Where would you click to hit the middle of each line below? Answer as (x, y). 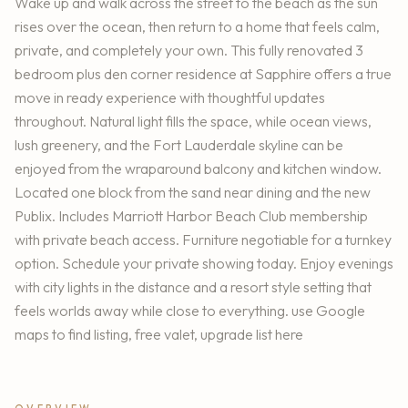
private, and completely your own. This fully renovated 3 (189, 51)
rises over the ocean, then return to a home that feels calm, (197, 27)
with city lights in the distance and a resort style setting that (193, 287)
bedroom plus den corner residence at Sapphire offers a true (203, 74)
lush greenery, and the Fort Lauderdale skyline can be (179, 145)
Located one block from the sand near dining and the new (193, 193)
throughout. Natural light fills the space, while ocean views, (193, 122)
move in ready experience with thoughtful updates (170, 98)
